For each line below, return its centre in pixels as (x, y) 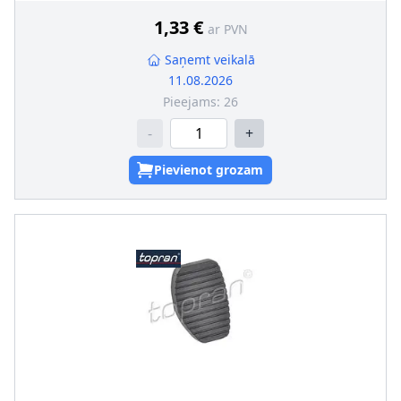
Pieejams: (193, 102)
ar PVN (227, 29)
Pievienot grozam (209, 170)
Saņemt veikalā (209, 60)
